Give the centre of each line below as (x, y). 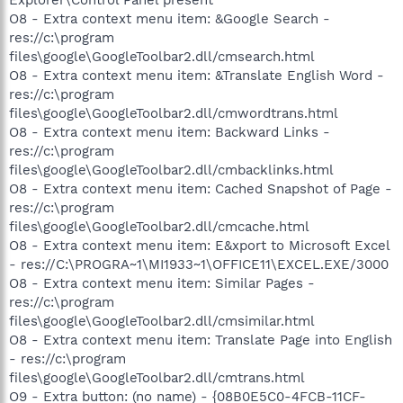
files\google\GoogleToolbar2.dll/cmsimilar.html (162, 321)
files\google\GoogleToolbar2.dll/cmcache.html (159, 226)
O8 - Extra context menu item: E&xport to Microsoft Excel (199, 245)
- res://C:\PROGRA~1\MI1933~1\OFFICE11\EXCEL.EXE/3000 (199, 264)
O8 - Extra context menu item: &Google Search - (170, 18)
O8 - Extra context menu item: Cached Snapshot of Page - (201, 188)
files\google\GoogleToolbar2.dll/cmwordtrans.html (174, 113)
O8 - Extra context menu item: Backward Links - (170, 132)
